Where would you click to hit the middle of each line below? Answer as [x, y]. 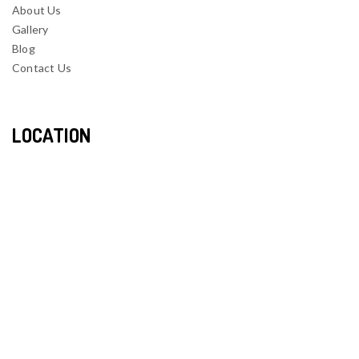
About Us [37, 10]
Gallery [30, 29]
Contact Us [42, 67]
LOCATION [51, 135]
